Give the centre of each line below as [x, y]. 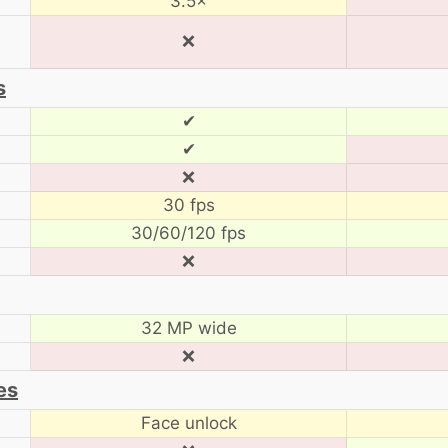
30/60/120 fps [188, 232]
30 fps [188, 204]
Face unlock [188, 422]
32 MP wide [188, 327]
